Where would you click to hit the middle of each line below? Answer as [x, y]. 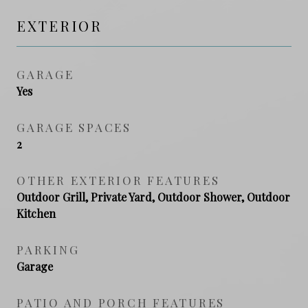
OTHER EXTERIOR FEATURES [118, 180]
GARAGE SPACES [74, 127]
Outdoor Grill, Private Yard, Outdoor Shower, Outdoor [153, 197]
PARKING [48, 249]
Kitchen [36, 213]
